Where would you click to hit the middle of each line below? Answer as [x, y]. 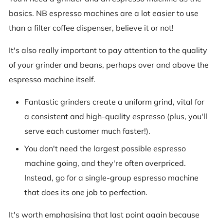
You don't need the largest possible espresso [105, 148]
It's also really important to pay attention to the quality [108, 50]
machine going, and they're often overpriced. [105, 163]
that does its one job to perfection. [86, 192]
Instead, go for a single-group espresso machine [111, 177]
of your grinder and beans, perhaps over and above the [109, 64]
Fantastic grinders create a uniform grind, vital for [114, 101]
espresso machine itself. [52, 79]
